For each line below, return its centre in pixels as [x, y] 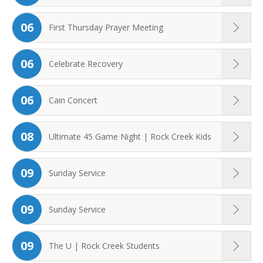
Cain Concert [73, 100]
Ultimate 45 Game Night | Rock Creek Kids [130, 136]
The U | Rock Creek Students [104, 245]
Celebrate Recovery [86, 63]
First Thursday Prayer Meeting [106, 27]
